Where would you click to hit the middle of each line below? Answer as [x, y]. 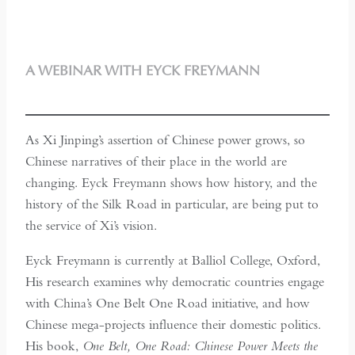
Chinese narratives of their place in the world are [156, 161]
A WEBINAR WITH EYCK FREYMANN [143, 71]
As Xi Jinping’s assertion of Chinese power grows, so [165, 139]
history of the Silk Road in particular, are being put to [172, 204]
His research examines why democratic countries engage [175, 281]
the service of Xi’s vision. [91, 225]
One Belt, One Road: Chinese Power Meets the [200, 345]
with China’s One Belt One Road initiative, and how [168, 303]
